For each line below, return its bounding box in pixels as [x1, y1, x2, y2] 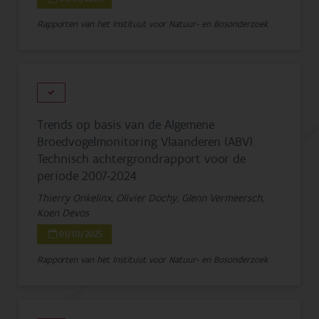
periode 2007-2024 [37, 167, 137, 184]
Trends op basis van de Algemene [37, 116, 215, 133]
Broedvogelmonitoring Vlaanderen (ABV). [37, 133, 256, 150]
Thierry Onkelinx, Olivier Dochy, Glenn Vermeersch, [37, 191, 265, 205]
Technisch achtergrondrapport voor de [37, 150, 246, 167]
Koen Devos [37, 206, 90, 220]
